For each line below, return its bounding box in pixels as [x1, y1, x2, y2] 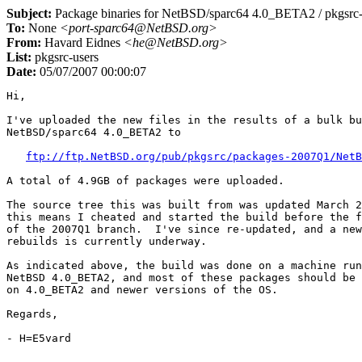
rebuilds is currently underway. [6, 235, 207, 247]
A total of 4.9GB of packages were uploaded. [6, 175, 284, 187]
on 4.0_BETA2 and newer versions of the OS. [6, 284, 278, 296]
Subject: [6, 6, 52, 20]
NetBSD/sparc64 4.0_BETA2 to [6, 126, 181, 138]
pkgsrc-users [32, 50, 99, 64]
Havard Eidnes [41, 36, 124, 49]
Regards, [6, 308, 58, 320]
